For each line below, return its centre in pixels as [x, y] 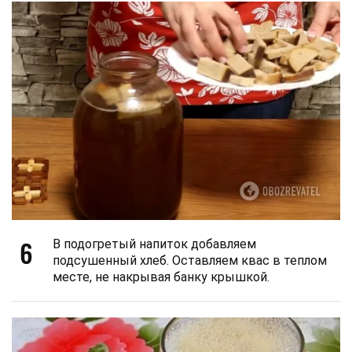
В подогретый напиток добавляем [154, 244]
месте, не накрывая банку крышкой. [161, 277]
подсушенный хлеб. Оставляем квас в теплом [190, 261]
